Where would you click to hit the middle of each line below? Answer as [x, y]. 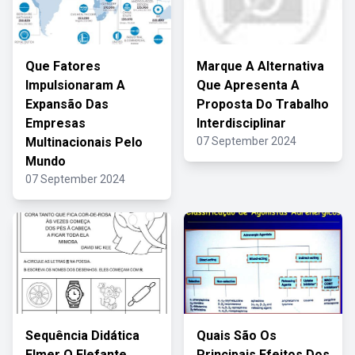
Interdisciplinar [241, 123]
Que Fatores [63, 66]
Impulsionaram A [75, 85]
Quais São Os [237, 336]
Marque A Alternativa [260, 66]
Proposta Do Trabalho [263, 104]
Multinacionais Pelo [84, 142]
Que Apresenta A [248, 85]
